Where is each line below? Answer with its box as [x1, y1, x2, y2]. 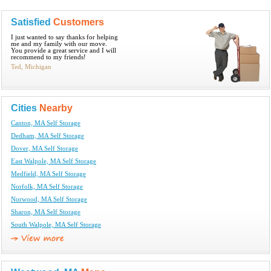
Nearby [39, 102, 73, 113]
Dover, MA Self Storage [11, 145, 78, 152]
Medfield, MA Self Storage [11, 170, 86, 177]
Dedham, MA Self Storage [11, 132, 84, 139]
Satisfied [11, 16, 53, 27]
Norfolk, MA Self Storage [11, 183, 83, 190]
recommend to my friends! [11, 53, 86, 60]
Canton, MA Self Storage [11, 119, 80, 126]
